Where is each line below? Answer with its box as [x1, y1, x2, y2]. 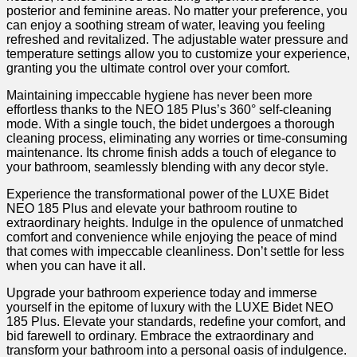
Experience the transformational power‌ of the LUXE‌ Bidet [6, 187, 328, 201]
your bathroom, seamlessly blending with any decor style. [6, 160, 328, 174]
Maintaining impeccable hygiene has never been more [6, 88, 312, 102]
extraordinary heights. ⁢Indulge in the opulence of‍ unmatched [6, 216, 343, 229]
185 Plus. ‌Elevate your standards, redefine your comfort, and [6, 315, 346, 328]
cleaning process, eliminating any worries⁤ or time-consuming [6, 131, 347, 145]
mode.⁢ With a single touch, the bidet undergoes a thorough [6, 117, 335, 131]
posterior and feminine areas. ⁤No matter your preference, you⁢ [6, 4, 347, 18]
